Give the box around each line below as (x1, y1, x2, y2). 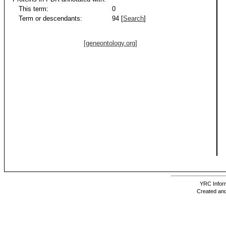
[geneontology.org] (84, 39, 138, 47)
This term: (13, 5, 48, 13)
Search (123, 15, 144, 22)
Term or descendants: (13, 15, 82, 22)
